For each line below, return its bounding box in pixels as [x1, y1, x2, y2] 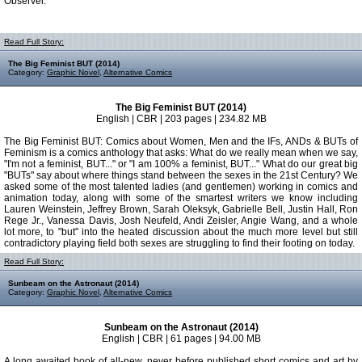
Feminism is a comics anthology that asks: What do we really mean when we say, [4, 147, 358, 158]
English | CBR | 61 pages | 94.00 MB [101, 333, 261, 344]
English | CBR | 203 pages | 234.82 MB [95, 113, 267, 124]
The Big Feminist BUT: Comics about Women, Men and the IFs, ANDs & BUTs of [4, 136, 358, 147]
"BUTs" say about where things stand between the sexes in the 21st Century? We [4, 170, 358, 181]
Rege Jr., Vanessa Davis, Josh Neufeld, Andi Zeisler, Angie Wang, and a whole [4, 215, 358, 226]
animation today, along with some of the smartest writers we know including [4, 192, 358, 204]
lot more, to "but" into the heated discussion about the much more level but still [4, 226, 358, 238]
